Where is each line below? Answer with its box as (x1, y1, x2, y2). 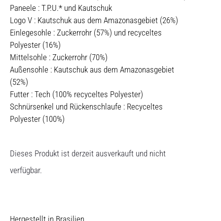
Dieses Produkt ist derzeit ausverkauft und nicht (10, 148, 166, 158)
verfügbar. (10, 165, 42, 175)
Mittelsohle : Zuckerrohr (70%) (10, 52, 108, 62)
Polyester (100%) (10, 113, 65, 124)
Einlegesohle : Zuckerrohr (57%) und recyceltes (10, 27, 162, 37)
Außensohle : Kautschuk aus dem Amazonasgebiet (10, 64, 174, 74)
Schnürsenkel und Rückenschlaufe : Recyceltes (10, 101, 163, 111)
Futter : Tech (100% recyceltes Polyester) (10, 89, 143, 99)
